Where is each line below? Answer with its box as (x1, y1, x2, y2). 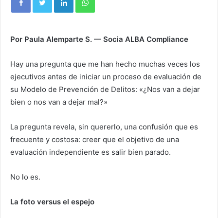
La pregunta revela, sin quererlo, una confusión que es (10, 122, 198, 131)
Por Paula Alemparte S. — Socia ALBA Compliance (10, 35, 188, 44)
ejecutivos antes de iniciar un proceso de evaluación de (10, 72, 201, 81)
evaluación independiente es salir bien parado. (10, 147, 171, 157)
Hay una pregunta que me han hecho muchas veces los (10, 59, 200, 69)
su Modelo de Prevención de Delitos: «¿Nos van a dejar (10, 85, 200, 94)
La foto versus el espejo (10, 197, 94, 206)
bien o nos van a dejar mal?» (10, 97, 108, 107)
